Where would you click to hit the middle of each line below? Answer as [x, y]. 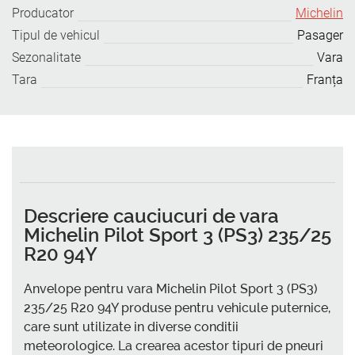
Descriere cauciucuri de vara [151, 216]
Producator [43, 13]
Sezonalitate [46, 57]
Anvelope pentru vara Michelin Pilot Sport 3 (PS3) [171, 288]
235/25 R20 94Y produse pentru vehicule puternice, [177, 307]
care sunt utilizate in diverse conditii [131, 326]
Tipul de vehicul [56, 35]
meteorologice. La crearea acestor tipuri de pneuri [174, 345]
